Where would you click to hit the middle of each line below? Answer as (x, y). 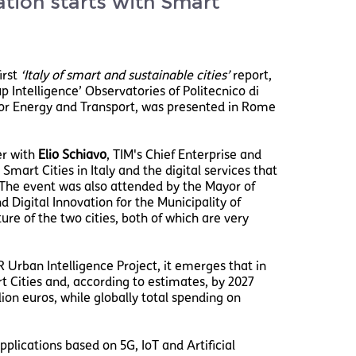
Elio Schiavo (72, 154)
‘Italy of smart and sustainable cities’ (125, 75)
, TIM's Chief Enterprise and (184, 154)
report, (250, 75)
